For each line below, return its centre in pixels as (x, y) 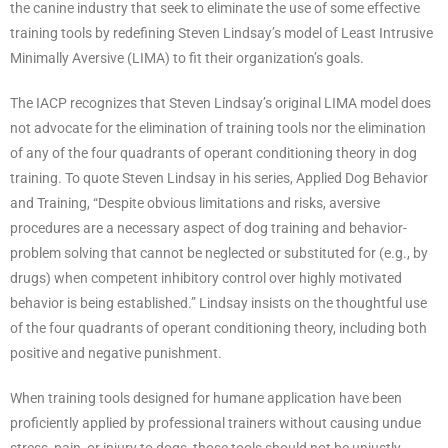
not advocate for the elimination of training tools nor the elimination (218, 127)
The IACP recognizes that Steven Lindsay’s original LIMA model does (220, 102)
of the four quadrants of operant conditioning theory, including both (218, 327)
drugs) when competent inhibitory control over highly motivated (206, 277)
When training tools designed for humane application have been (206, 397)
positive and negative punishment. (116, 352)
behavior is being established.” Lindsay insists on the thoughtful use (218, 302)
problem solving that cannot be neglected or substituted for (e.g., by (219, 252)
